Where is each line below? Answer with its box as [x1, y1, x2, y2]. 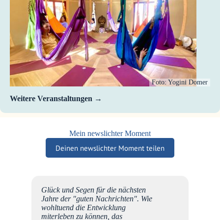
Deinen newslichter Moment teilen [55, 143, 165, 153]
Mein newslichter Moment [69, 129, 151, 138]
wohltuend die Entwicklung [41, 203, 126, 212]
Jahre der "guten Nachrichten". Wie [41, 194, 152, 203]
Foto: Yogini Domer [152, 78, 208, 86]
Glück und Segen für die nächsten [41, 186, 146, 194]
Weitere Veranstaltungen [10, 94, 92, 103]
